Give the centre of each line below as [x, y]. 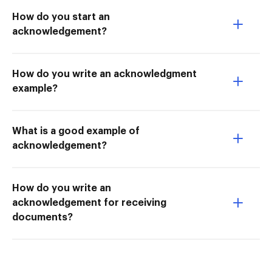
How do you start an [61, 17]
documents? [42, 218]
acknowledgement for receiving [89, 203]
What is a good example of [76, 131]
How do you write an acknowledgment [104, 74]
